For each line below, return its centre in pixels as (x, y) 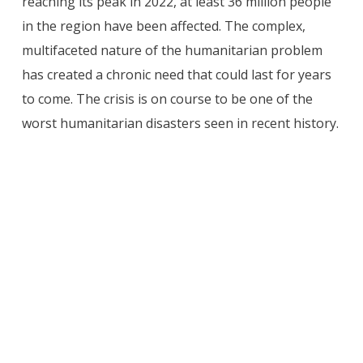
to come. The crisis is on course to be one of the (167, 99)
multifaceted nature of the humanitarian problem (172, 51)
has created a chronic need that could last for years (176, 75)
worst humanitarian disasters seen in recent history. (180, 124)
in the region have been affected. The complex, (163, 26)
